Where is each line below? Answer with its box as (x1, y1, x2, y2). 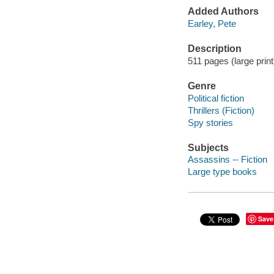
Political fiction (187, 92, 244, 103)
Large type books (187, 166, 257, 177)
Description (187, 43, 242, 54)
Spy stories (187, 117, 233, 128)
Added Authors (187, 6, 259, 17)
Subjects (187, 142, 229, 153)
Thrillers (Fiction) (187, 105, 254, 116)
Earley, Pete (187, 18, 236, 29)
